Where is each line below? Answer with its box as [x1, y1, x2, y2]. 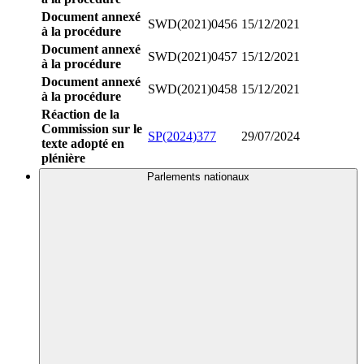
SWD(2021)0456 [148, 16, 237, 31]
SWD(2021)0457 [148, 49, 237, 63]
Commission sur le [41, 121, 142, 136]
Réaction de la [41, 106, 119, 121]
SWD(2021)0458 [148, 81, 237, 96]
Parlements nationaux [147, 170, 249, 183]
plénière [41, 150, 85, 165]
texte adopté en [41, 136, 124, 150]
